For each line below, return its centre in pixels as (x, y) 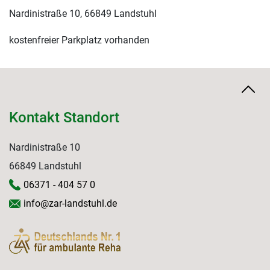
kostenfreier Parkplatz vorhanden (79, 40)
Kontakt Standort (64, 118)
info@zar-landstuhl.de (70, 204)
